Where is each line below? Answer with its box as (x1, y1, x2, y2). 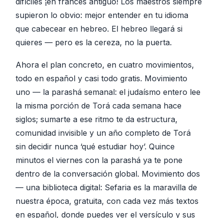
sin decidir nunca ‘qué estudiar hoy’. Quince (16, 142, 175, 151)
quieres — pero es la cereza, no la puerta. (16, 37, 172, 47)
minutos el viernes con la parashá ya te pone (16, 155, 182, 165)
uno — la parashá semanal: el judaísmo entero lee (16, 87, 200, 97)
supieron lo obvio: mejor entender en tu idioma (16, 10, 188, 20)
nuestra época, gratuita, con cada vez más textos (16, 196, 199, 206)
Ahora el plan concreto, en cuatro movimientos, (16, 60, 194, 70)
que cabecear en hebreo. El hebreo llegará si (16, 24, 182, 34)
